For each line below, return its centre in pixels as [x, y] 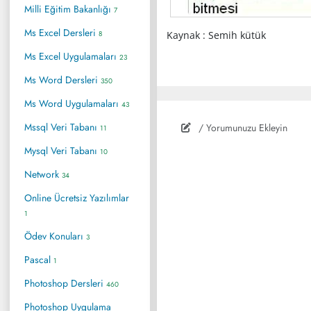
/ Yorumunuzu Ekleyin [242, 128]
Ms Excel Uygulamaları [72, 56]
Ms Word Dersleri [62, 79]
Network [43, 174]
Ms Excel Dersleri [61, 32]
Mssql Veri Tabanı [62, 127]
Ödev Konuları [55, 236]
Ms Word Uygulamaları [73, 103]
